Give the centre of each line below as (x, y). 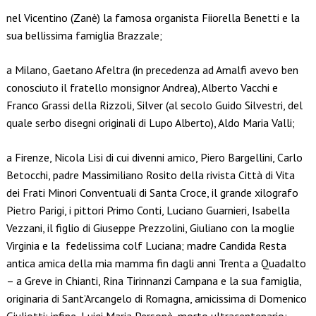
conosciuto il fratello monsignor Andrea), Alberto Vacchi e (142, 88)
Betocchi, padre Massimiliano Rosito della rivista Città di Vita (150, 175)
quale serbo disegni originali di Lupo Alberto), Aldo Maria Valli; (150, 123)
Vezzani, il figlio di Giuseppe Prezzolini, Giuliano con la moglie (150, 228)
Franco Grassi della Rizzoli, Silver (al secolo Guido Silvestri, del (154, 105)
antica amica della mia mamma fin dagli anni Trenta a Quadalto (156, 263)
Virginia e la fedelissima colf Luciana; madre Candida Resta (146, 246)
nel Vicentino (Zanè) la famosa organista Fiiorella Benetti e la (153, 18)
